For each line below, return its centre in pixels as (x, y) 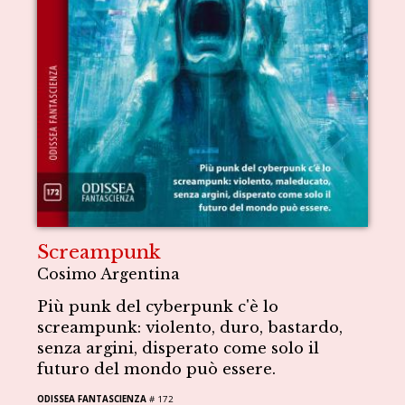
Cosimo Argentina (109, 273)
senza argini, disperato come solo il (179, 348)
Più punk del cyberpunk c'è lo (158, 306)
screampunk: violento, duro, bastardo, (190, 327)
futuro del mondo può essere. (157, 369)
